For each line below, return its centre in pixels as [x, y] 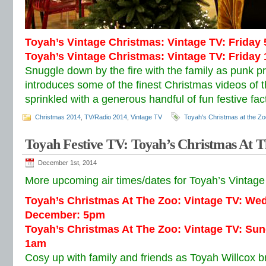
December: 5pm [65, 215]
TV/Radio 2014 [106, 117]
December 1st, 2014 [67, 163]
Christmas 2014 [58, 117]
